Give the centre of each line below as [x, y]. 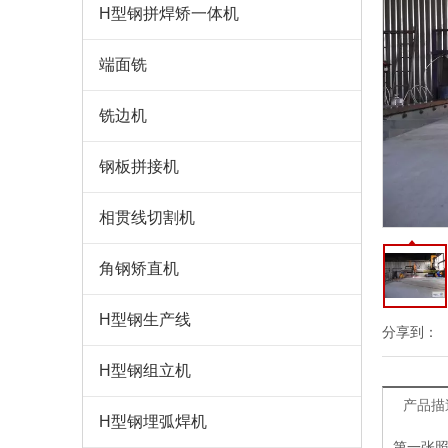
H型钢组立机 [145, 370]
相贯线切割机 [147, 217]
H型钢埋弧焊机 [153, 421]
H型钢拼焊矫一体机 [169, 13]
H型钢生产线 [145, 319]
